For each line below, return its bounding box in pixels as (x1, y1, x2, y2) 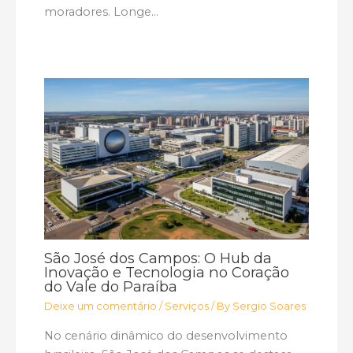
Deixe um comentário (44, 300, 158, 313)
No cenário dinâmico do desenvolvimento (44, 328, 288, 343)
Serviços (165, 300, 210, 313)
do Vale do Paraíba (44, 277, 178, 295)
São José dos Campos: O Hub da (44, 248, 273, 267)
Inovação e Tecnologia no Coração (44, 262, 290, 281)
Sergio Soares (232, 300, 307, 313)
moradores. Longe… (44, 4, 159, 19)
